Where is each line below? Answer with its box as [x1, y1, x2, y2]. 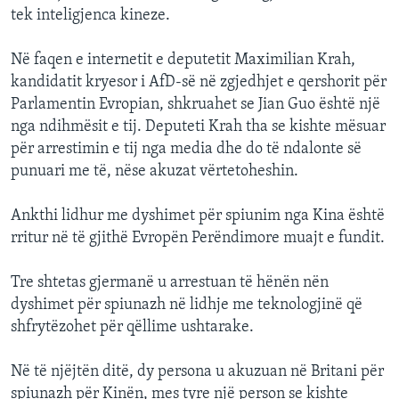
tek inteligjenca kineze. [11, 7, 170, 25]
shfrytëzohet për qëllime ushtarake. [11, 319, 254, 337]
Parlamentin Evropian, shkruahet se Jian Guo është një [11, 96, 380, 114]
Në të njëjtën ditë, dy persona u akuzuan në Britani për [11, 363, 384, 381]
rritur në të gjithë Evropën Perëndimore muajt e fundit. [11, 230, 385, 248]
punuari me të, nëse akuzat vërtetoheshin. [11, 163, 298, 181]
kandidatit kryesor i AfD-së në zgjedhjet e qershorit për [11, 74, 387, 92]
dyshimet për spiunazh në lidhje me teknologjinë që [11, 297, 362, 314]
